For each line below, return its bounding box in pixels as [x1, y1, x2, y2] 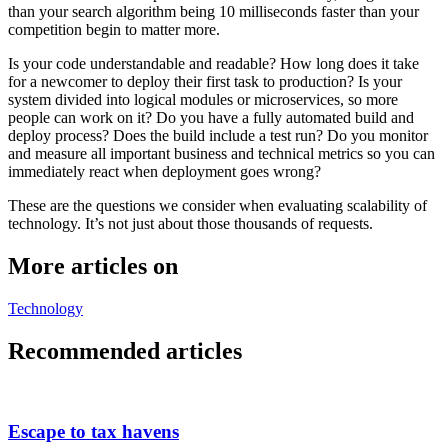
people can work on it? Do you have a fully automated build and [8, 108, 414, 126]
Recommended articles [8, 337, 242, 364]
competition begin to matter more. [8, 20, 220, 38]
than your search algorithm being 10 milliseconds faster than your [8, 2, 419, 20]
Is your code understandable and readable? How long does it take [8, 54, 419, 72]
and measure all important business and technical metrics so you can [8, 144, 435, 162]
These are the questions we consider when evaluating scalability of [8, 196, 427, 214]
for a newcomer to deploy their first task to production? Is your [8, 72, 402, 90]
